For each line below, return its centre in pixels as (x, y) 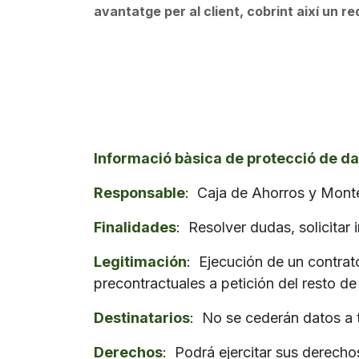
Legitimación (140, 262)
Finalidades (135, 227)
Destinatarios (142, 318)
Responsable (139, 193)
